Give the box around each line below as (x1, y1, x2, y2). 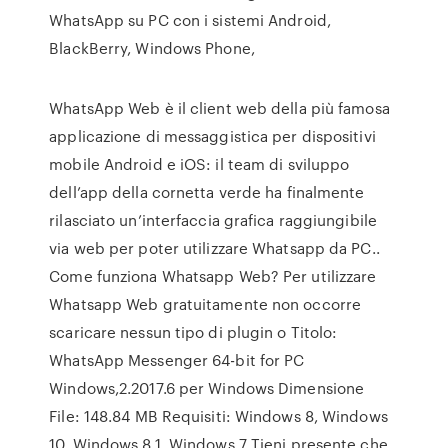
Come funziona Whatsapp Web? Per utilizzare (49, 265, 377, 287)
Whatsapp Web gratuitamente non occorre (49, 293, 362, 315)
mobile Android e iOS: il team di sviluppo (49, 153, 350, 175)
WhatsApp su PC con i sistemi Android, (49, 9, 331, 31)
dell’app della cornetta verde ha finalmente (49, 181, 365, 203)
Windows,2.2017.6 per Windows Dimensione (49, 377, 365, 399)
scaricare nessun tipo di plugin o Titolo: (49, 321, 338, 343)
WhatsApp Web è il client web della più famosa (49, 97, 390, 119)
